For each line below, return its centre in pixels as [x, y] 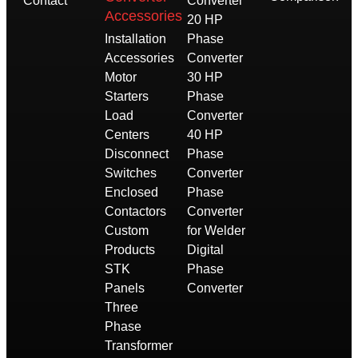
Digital [205, 250]
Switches [131, 173]
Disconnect [137, 154]
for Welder [216, 231]
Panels [125, 288]
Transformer [139, 346]
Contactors [136, 212]
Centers [127, 135]
